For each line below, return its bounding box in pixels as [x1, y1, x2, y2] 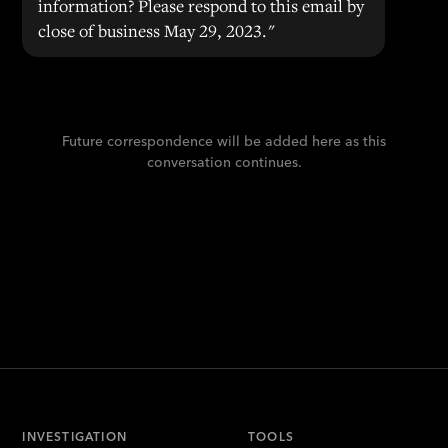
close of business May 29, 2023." [38, 19, 277, 42]
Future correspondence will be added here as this [62, 132, 386, 150]
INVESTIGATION [22, 429, 127, 444]
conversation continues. [146, 153, 302, 171]
